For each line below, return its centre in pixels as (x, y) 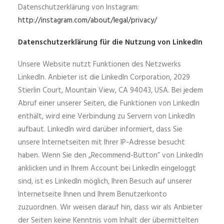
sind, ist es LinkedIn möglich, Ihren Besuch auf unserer (105, 181)
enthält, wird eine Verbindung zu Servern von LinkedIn (106, 116)
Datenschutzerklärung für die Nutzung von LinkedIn (110, 42)
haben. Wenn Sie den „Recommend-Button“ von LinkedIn (110, 155)
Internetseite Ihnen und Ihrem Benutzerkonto (92, 194)
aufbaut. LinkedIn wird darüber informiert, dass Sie (100, 129)
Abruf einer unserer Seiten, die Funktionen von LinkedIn (109, 103)
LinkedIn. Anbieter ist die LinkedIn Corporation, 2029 (104, 77)
